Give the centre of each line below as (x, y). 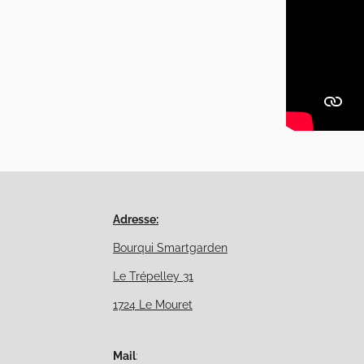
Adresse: (136, 220)
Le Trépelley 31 (153, 277)
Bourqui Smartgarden (170, 248)
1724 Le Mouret (153, 305)
